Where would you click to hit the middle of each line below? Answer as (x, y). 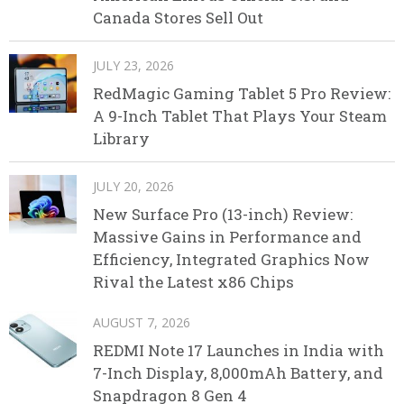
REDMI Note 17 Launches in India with (239, 351)
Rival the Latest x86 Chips (193, 282)
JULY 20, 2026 (133, 187)
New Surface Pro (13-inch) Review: (223, 215)
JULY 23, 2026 (133, 66)
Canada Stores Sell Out (178, 18)
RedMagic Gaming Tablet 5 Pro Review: (242, 94)
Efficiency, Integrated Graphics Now (231, 260)
